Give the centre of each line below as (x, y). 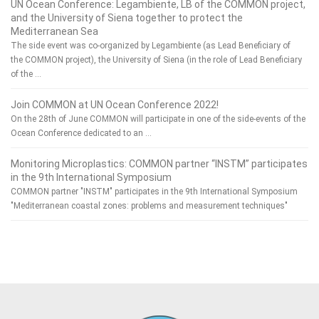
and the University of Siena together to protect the (127, 18)
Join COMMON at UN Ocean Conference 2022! (115, 105)
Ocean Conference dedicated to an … (81, 134)
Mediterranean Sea (54, 32)
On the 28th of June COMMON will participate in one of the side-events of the (158, 119)
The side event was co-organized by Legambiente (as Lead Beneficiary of (151, 46)
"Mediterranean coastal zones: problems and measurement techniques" (149, 206)
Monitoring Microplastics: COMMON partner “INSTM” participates (159, 164)
